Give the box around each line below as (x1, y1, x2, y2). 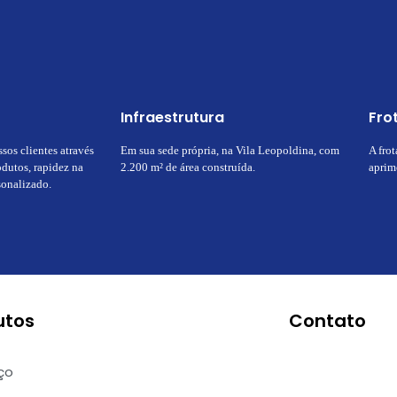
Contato (288, 307, 366, 333)
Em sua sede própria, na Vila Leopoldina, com (121, 143, 339, 157)
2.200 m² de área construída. (121, 160, 255, 174)
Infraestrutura (121, 106, 224, 128)
